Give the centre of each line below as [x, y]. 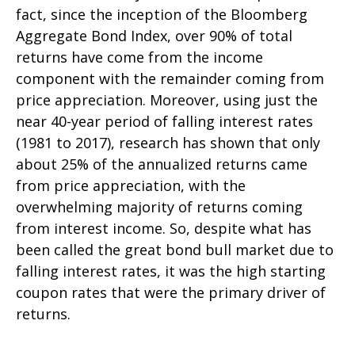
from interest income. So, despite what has [164, 228]
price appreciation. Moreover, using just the [167, 99]
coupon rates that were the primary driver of [171, 292]
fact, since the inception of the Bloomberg [162, 14]
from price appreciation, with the [131, 185]
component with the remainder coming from [170, 78]
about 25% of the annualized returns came [162, 164]
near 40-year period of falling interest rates [164, 121]
